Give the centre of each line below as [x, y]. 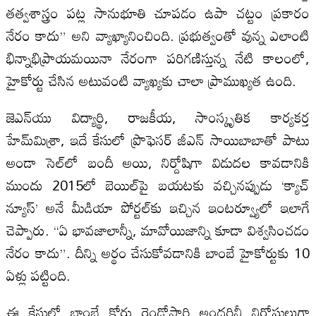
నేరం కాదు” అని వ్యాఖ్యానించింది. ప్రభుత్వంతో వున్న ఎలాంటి [158, 35]
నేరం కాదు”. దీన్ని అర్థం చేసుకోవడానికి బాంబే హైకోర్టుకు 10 [158, 252]
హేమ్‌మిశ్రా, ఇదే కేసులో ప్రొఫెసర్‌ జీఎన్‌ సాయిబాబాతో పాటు [158, 139]
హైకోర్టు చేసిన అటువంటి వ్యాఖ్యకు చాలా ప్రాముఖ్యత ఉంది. [151, 80]
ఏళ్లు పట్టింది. [38, 275]
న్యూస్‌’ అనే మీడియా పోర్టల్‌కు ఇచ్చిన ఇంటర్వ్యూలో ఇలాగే [158, 207]
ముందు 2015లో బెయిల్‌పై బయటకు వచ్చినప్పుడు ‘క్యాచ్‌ [158, 184]
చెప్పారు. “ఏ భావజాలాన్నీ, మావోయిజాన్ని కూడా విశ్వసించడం [158, 230]
